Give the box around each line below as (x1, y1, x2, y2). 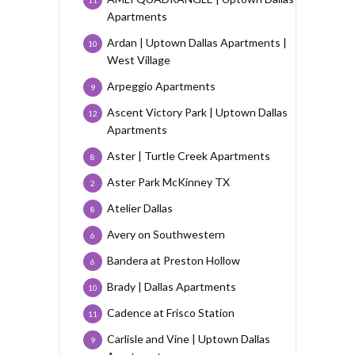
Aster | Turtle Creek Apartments (107, 148, 270, 162)
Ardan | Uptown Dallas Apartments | (107, 35, 287, 49)
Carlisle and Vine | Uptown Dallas (107, 331, 270, 345)
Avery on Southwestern (107, 227, 225, 241)
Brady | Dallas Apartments (107, 279, 236, 293)
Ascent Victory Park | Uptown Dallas (107, 105, 288, 119)
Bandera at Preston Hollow (107, 253, 240, 267)
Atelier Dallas (107, 200, 173, 215)
